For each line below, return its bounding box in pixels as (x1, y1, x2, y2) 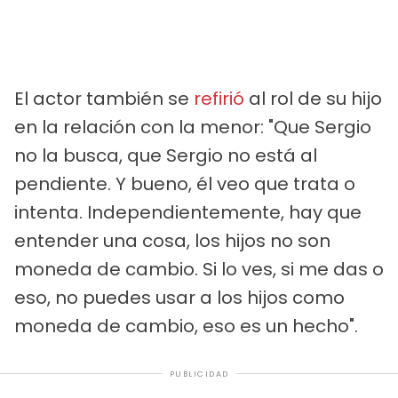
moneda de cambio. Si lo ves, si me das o (14, 256, 384, 282)
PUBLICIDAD (169, 368, 229, 379)
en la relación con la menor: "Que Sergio (14, 114, 371, 139)
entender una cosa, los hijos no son (14, 227, 330, 253)
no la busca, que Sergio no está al (14, 142, 317, 168)
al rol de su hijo (244, 85, 382, 111)
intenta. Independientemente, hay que (14, 199, 362, 225)
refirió (194, 85, 244, 111)
